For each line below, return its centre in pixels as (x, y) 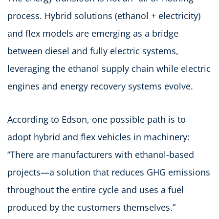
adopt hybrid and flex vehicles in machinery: (99, 137)
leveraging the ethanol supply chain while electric (109, 68)
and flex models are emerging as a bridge (93, 33)
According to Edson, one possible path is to (97, 119)
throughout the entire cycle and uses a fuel (96, 189)
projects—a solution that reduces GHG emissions (109, 172)
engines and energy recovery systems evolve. (100, 86)
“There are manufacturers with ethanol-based (101, 154)
